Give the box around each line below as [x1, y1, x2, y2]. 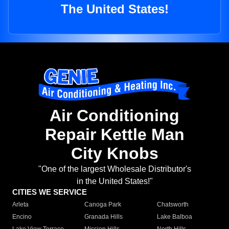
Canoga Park [84, 201, 122, 209]
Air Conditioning [50, 106, 179, 125]
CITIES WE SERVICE [12, 188, 87, 197]
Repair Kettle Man [44, 125, 185, 144]
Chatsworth [156, 201, 189, 209]
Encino [12, 213, 32, 221]
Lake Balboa [156, 213, 192, 221]
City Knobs [71, 144, 158, 163]
